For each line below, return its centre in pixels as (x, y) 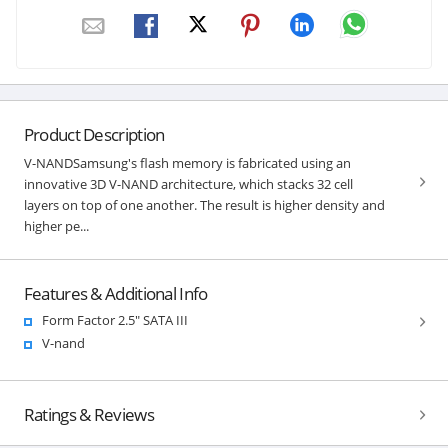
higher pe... (56, 225)
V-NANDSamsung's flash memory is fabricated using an (187, 162)
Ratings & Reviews (88, 414)
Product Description (94, 134)
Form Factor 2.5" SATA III (114, 319)
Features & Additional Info (115, 293)
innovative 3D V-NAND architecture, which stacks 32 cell (188, 183)
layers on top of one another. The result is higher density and (204, 204)
